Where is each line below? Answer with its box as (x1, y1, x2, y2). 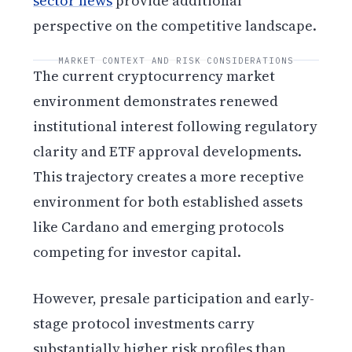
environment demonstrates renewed (33, 91, 279, 112)
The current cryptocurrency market (33, 66, 276, 86)
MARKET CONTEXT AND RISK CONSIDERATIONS (58, 54, 294, 66)
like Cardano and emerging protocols (33, 217, 284, 237)
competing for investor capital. (33, 242, 242, 262)
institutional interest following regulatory (33, 116, 318, 137)
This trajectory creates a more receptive (33, 167, 305, 187)
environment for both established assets (33, 192, 303, 212)
